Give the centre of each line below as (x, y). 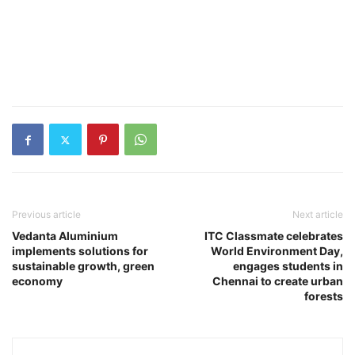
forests (324, 296)
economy (37, 281)
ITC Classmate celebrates (274, 236)
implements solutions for (80, 251)
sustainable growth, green (83, 266)
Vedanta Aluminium (65, 236)
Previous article (46, 214)
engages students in (288, 266)
